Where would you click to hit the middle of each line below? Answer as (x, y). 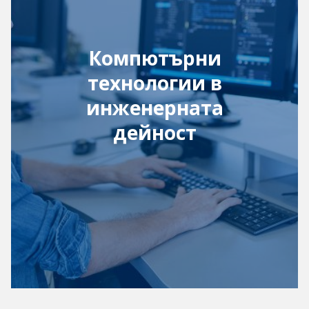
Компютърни (154, 58)
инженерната (154, 108)
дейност (154, 132)
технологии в (154, 83)
